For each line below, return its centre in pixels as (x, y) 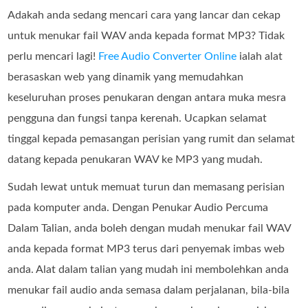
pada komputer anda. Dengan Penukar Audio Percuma (138, 208)
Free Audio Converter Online (168, 57)
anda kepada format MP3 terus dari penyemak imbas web (146, 249)
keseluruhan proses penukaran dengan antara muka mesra (147, 98)
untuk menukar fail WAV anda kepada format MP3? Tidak (146, 36)
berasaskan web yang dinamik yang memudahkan (126, 77)
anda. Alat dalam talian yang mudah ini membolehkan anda (148, 270)
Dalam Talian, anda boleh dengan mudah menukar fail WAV (150, 229)
